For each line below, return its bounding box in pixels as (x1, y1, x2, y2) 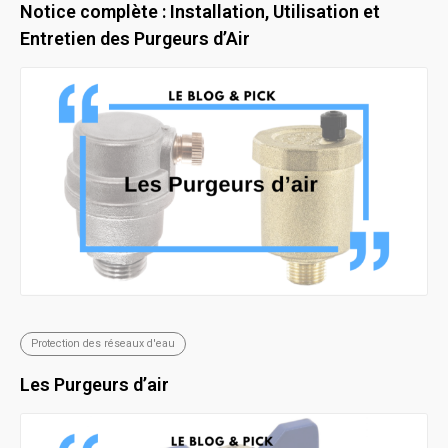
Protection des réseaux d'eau (31, 337, 175, 351)
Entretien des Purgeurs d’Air (20, 28, 250, 50)
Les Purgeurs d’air (20, 374, 169, 396)
